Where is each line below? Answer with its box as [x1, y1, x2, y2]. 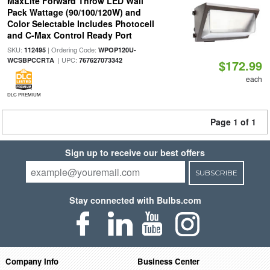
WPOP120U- [98, 45, 136, 54]
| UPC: [54, 55, 79, 64]
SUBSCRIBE [195, 168, 237, 177]
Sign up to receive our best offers [65, 146, 205, 159]
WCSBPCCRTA [7, 55, 54, 64]
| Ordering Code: [45, 45, 98, 54]
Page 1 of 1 [210, 116, 256, 128]
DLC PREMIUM [7, 91, 41, 98]
